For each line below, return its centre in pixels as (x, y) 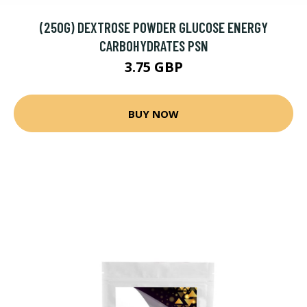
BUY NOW (153, 113)
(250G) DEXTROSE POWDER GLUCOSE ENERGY (153, 27)
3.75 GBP (153, 67)
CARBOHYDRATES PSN (153, 46)
